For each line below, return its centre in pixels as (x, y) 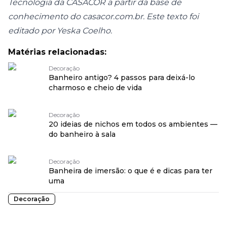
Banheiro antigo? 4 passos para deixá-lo (122, 78)
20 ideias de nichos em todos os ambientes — (133, 124)
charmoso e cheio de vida (95, 88)
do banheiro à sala (82, 134)
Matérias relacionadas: (57, 52)
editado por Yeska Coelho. (60, 31)
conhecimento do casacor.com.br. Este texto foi (103, 16)
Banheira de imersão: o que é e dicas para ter (130, 171)
